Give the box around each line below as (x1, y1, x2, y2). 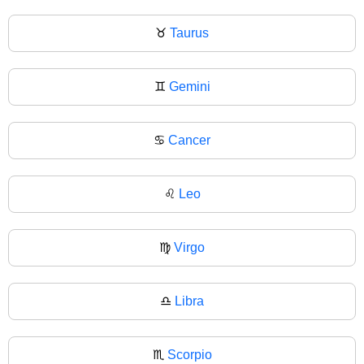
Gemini (168, 79, 210, 93)
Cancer (168, 132, 210, 147)
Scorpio (167, 347, 212, 362)
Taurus (170, 25, 209, 40)
